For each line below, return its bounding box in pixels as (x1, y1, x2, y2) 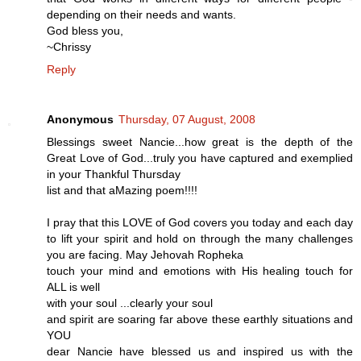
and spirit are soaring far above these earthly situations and (47, 313, 353, 326)
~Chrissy (47, 40, 91, 54)
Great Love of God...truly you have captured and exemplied (47, 151, 353, 165)
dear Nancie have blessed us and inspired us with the (47, 345, 353, 359)
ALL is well (47, 280, 100, 294)
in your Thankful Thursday (47, 168, 180, 181)
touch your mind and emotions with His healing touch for (47, 264, 353, 278)
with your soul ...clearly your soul (47, 297, 213, 310)
